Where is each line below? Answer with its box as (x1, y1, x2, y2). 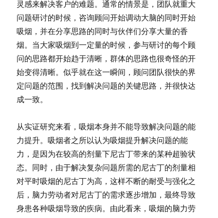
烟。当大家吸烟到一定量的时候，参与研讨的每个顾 (17, 39, 196, 50)
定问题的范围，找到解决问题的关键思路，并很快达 (17, 80, 196, 91)
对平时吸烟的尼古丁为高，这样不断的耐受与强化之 (17, 176, 196, 186)
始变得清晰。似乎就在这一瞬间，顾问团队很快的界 (17, 67, 196, 77)
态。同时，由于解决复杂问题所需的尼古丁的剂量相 (17, 162, 196, 172)
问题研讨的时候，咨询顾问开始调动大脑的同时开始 (17, 12, 196, 22)
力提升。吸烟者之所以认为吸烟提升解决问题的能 (17, 135, 188, 145)
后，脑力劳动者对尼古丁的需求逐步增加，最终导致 (17, 189, 196, 200)
